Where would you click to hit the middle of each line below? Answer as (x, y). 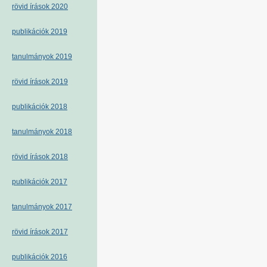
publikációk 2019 (40, 32)
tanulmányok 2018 (42, 132)
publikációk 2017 (40, 182)
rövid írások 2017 (40, 232)
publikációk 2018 (40, 107)
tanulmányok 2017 (42, 207)
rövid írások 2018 (40, 157)
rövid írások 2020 (40, 7)
